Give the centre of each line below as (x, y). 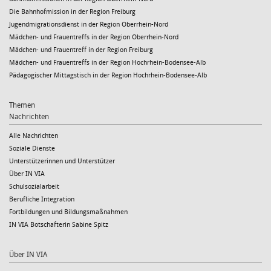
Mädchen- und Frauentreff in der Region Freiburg (81, 50)
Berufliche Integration (42, 200)
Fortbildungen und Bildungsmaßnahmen (68, 212)
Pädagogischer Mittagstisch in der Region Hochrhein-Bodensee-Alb (108, 76)
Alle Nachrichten (34, 136)
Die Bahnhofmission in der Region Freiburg (72, 12)
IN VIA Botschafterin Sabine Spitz (59, 225)
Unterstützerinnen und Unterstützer (62, 162)
